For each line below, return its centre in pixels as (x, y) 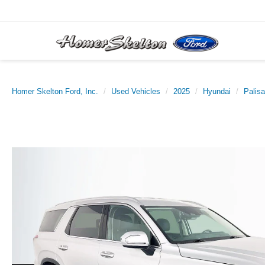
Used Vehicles (136, 91)
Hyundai (217, 91)
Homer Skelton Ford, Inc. (55, 91)
